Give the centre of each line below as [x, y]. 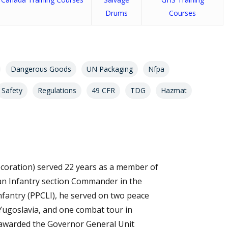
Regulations [57, 90]
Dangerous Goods [41, 69]
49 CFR [103, 90]
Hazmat [174, 90]
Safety [12, 90]
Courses [182, 13]
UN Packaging [110, 69]
